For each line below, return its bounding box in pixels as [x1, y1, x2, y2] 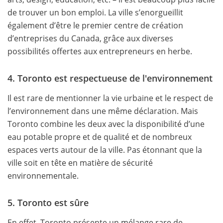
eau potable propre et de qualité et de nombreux [7, 131, 192, 142]
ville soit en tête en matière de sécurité [7, 157, 153, 168]
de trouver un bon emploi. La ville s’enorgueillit [7, 6, 183, 18]
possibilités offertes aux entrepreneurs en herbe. [7, 45, 192, 57]
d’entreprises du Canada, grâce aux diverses [7, 32, 173, 44]
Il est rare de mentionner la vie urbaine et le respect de [7, 92, 213, 104]
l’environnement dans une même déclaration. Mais [7, 105, 198, 116]
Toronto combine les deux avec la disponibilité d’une [7, 118, 205, 129]
